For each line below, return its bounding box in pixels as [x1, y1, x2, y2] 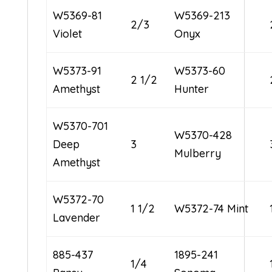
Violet [53, 26, 83, 41]
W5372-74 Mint [174, 201, 249, 216]
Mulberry [174, 146, 222, 160]
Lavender [53, 210, 101, 225]
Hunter [174, 81, 209, 96]
